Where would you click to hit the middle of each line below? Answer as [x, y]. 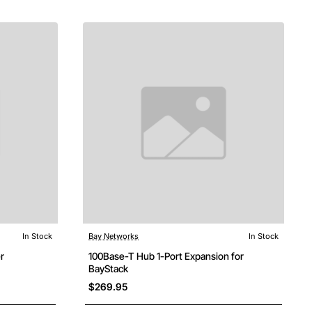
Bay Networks [114, 236]
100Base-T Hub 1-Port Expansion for [166, 256]
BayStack [108, 268]
